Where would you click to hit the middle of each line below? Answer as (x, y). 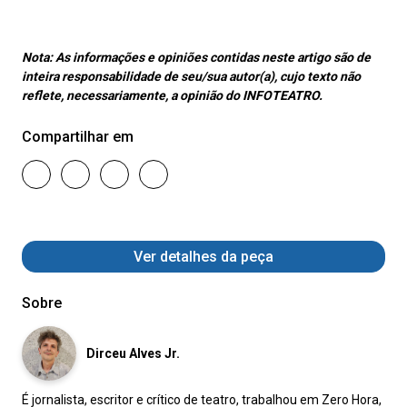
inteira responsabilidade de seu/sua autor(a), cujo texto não (191, 76)
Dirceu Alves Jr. (133, 353)
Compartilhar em (78, 136)
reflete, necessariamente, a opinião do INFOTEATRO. (172, 95)
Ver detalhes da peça (203, 256)
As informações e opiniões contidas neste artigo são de (213, 57)
